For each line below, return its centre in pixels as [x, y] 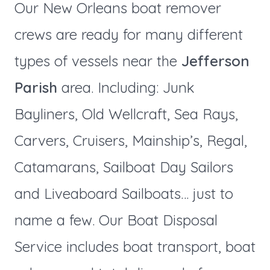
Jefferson [215, 61]
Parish [36, 88]
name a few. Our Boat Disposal [116, 220]
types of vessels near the [98, 61]
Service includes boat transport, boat [135, 247]
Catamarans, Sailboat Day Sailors [124, 167]
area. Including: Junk [126, 88]
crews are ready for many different [128, 35]
